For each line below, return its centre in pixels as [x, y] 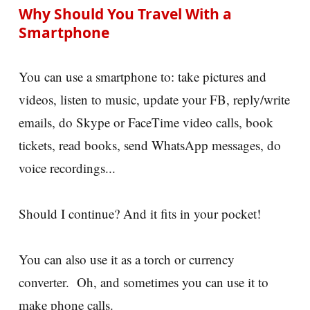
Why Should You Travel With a [125, 13]
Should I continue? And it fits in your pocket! [140, 213]
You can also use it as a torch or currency [127, 259]
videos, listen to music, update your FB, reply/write [154, 99]
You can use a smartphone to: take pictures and [143, 76]
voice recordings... [67, 167]
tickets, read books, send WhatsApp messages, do [150, 145]
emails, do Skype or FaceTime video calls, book [146, 122]
